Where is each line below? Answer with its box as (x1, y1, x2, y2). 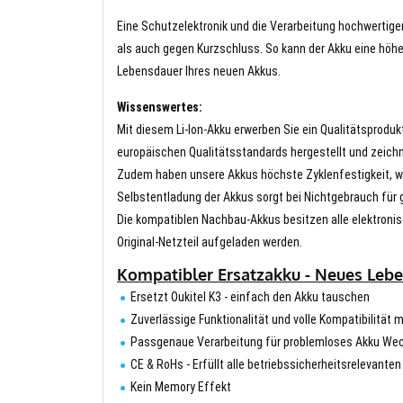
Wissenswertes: (117, 99, 202, 114)
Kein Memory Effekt (130, 379, 231, 394)
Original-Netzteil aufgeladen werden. (117, 234, 302, 249)
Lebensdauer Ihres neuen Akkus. (117, 63, 281, 78)
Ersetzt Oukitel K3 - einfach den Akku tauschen (130, 289, 370, 304)
